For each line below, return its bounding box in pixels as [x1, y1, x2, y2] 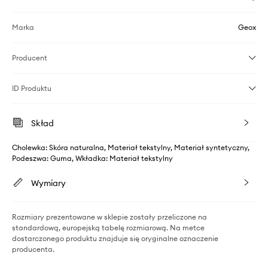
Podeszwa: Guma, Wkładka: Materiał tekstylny [12, 154, 173, 163]
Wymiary [31, 178, 66, 189]
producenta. [12, 245, 54, 254]
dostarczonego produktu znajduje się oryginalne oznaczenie [12, 234, 218, 243]
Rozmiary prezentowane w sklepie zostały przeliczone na [12, 212, 207, 222]
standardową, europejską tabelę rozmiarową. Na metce [12, 223, 205, 233]
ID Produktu [12, 84, 51, 93]
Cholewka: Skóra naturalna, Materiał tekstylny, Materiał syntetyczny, [12, 143, 249, 153]
